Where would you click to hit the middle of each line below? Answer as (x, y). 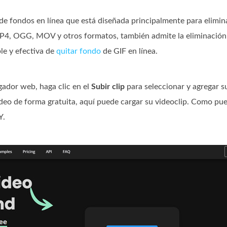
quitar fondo (79, 51)
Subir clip (108, 87)
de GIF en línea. (129, 51)
